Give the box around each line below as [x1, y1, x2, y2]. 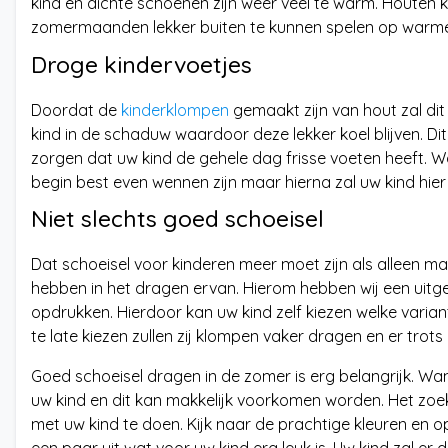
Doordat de [31, 99, 121, 120]
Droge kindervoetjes [31, 49, 252, 79]
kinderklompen [121, 99, 229, 120]
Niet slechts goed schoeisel [31, 204, 324, 234]
